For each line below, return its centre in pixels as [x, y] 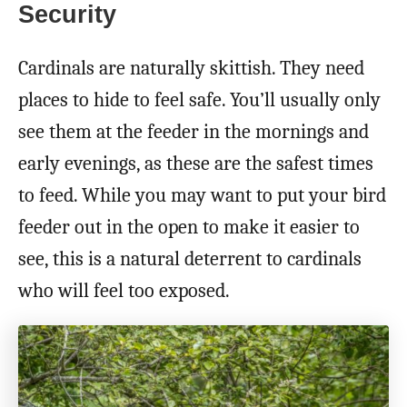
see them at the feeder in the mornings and [194, 131]
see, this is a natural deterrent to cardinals [190, 258]
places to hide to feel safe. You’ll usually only [199, 99]
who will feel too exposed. [124, 290]
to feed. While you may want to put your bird [202, 195]
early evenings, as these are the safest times [196, 163]
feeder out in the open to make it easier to [189, 227]
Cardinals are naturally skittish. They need [191, 68]
